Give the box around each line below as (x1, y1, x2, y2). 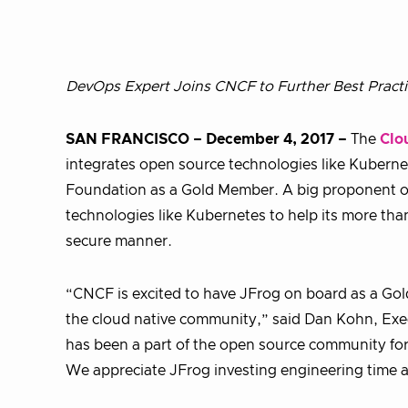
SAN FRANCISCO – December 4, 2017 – (66, 132, 347, 147)
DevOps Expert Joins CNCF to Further (66, 79, 332, 94)
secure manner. (66, 234, 172, 249)
